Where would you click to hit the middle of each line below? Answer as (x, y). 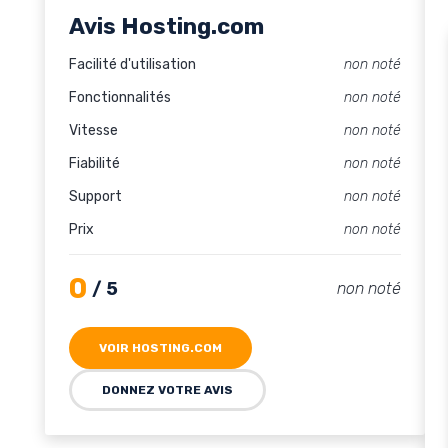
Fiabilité (94, 163)
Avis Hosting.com (166, 26)
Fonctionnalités (120, 97)
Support (95, 196)
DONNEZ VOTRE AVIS (167, 390)
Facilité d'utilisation (132, 64)
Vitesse (93, 130)
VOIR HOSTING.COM (160, 348)
